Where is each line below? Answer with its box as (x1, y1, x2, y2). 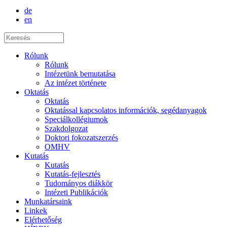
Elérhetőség (24, 215, 62, 224)
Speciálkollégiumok (45, 115, 108, 124)
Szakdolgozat (45, 124, 88, 133)
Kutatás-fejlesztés (45, 169, 100, 178)
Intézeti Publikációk (45, 187, 108, 197)
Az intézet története (45, 78, 106, 87)
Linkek (24, 206, 47, 215)
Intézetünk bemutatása (45, 69, 116, 78)
